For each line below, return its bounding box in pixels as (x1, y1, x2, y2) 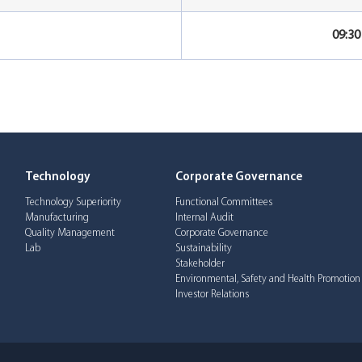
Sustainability (175, 243, 232, 255)
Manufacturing (25, 213, 90, 224)
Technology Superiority (25, 197, 122, 208)
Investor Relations (175, 289, 249, 301)
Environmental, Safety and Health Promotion (175, 274, 360, 285)
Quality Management (25, 228, 116, 239)
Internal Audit (175, 213, 234, 224)
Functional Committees (175, 197, 272, 208)
